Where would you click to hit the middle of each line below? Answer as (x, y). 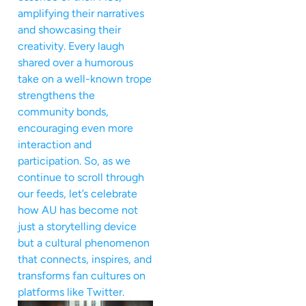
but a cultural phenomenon (84, 242)
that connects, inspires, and (85, 259)
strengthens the (56, 95)
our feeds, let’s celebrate (78, 193)
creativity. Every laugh (71, 46)
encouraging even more (75, 128)
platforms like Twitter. (71, 292)
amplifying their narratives (81, 13)
